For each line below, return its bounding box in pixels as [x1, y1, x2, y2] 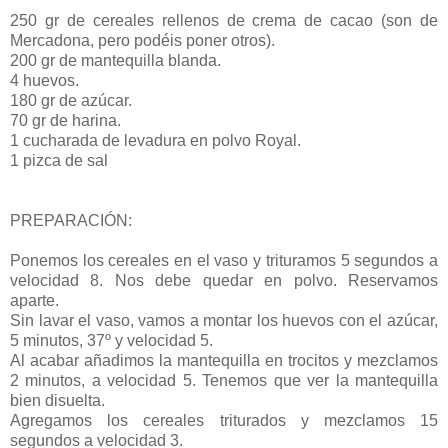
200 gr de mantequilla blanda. [10, 51, 221, 69]
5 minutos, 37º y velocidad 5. [10, 331, 213, 349]
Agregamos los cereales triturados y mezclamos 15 [10, 411, 438, 429]
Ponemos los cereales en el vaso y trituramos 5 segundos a [10, 251, 438, 269]
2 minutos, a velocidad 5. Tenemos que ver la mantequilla [10, 371, 438, 389]
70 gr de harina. [10, 111, 121, 129]
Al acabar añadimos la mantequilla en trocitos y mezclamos [10, 351, 438, 369]
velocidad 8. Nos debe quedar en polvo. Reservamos [10, 271, 438, 289]
